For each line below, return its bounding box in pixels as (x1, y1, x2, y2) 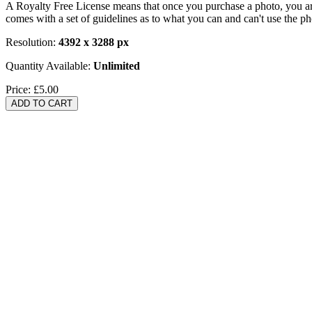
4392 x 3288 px (58, 36, 129, 48)
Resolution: (6, 36, 58, 48)
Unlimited (93, 59, 140, 72)
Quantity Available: (6, 59, 93, 72)
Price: (6, 83, 33, 95)
